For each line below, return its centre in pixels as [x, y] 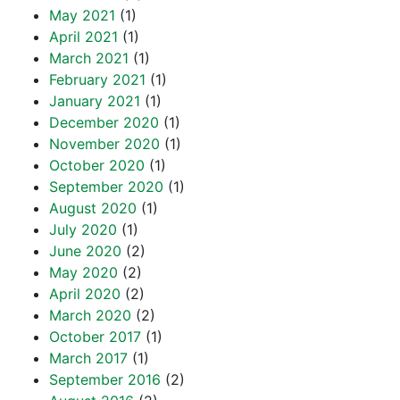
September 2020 [106, 187]
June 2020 [85, 251]
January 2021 [95, 101]
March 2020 [90, 315]
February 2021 [97, 79]
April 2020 [85, 294]
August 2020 [93, 208]
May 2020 [83, 272]
